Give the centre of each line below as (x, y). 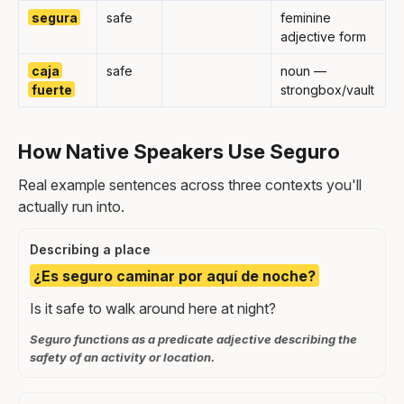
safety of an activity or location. (122, 358)
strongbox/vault (327, 89)
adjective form (323, 36)
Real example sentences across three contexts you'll (190, 184)
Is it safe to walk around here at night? (153, 309)
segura (54, 17)
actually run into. (71, 206)
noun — (303, 70)
